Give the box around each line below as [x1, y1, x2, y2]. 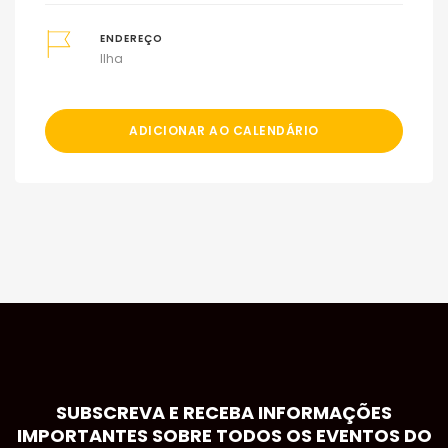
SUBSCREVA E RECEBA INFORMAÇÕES [56, 400, 392, 426]
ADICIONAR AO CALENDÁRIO [129, 122, 319, 140]
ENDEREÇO [99, 32, 163, 46]
